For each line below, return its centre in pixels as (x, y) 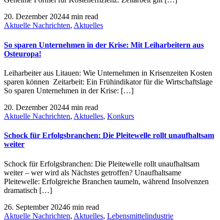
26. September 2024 (35, 207)
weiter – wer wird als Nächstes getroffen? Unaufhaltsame (93, 172)
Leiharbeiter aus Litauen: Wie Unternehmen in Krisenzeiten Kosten (108, 73)
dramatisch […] (28, 190)
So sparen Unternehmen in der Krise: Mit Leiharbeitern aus (104, 45)
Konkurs (121, 116)
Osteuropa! (23, 54)
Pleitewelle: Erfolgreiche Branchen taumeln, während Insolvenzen (106, 181)
